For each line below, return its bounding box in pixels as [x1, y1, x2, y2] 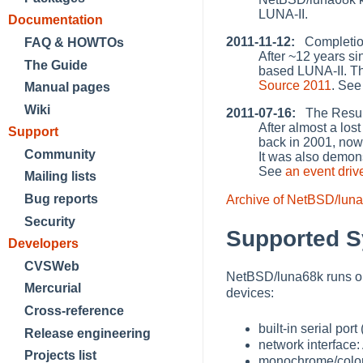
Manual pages [24, 80, 110, 95]
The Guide [24, 58, 88, 72]
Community [24, 147, 96, 161]
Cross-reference [24, 304, 124, 318]
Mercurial [24, 281, 81, 296]
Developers [8, 237, 79, 251]
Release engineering [24, 326, 151, 340]
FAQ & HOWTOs [24, 35, 124, 49]
